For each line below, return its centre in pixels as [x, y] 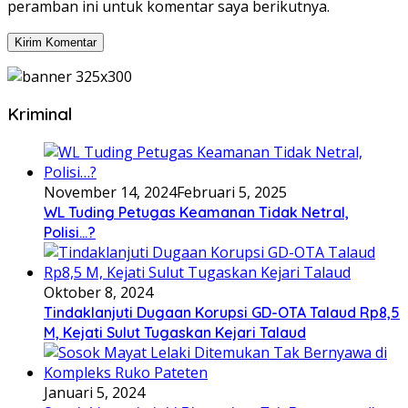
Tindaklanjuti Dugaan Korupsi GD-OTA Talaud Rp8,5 [222, 313]
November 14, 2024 [110, 193]
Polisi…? [70, 233]
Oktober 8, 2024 [98, 293]
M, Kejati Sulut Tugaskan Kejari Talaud [175, 333]
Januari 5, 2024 [94, 393]
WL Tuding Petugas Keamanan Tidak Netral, [196, 213]
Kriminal [40, 114]
